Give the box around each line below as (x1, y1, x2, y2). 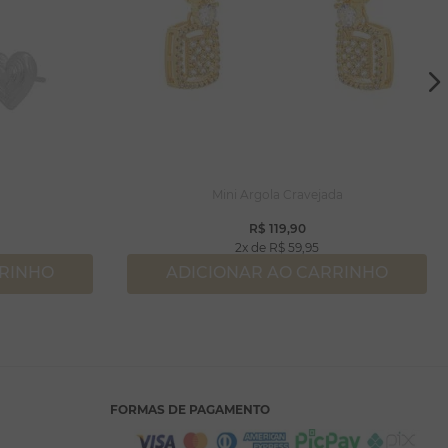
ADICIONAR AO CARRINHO (166, 263, 388, 283)
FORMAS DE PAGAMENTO (110, 402, 270, 417)
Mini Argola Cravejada (211, 187, 343, 202)
